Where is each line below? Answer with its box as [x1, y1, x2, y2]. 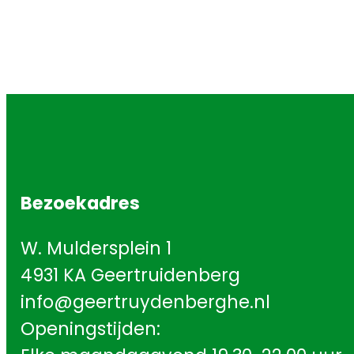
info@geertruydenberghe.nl [21, 288, 270, 314]
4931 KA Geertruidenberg [21, 262, 240, 288]
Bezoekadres [21, 190, 140, 217]
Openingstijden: [21, 315, 160, 341]
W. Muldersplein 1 [21, 235, 171, 261]
